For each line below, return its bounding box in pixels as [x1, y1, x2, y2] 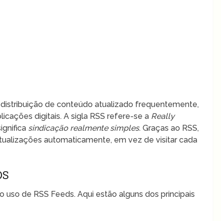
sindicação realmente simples [28, 123, 140, 133]
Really [151, 111, 175, 121]
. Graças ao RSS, [139, 123, 199, 133]
